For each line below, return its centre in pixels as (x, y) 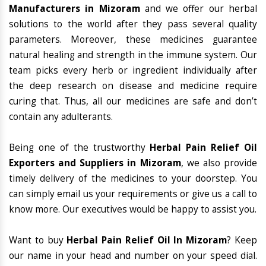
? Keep (242, 240)
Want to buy (38, 240)
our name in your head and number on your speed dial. (133, 256)
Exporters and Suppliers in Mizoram (95, 163)
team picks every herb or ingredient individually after (133, 71)
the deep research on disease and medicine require (133, 86)
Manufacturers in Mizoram (75, 9)
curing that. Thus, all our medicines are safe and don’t (133, 102)
